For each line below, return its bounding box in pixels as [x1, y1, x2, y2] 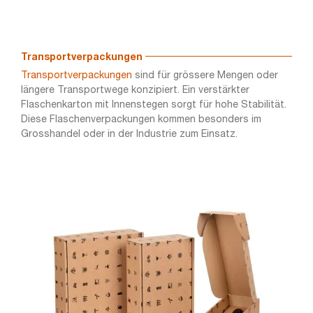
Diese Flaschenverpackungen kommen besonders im [20, 115, 261, 125]
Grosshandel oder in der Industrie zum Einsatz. [20, 130, 238, 140]
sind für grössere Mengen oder [131, 71, 278, 81]
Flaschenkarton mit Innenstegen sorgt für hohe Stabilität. [20, 101, 286, 110]
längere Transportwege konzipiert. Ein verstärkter [20, 86, 249, 96]
